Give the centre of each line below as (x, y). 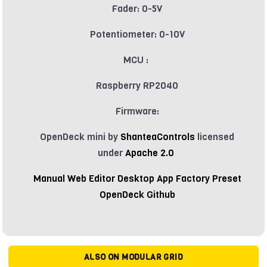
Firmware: (137, 111)
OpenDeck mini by (80, 137)
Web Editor (92, 179)
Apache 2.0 (151, 153)
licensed (215, 137)
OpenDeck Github (137, 195)
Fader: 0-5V (137, 9)
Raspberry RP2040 (137, 86)
